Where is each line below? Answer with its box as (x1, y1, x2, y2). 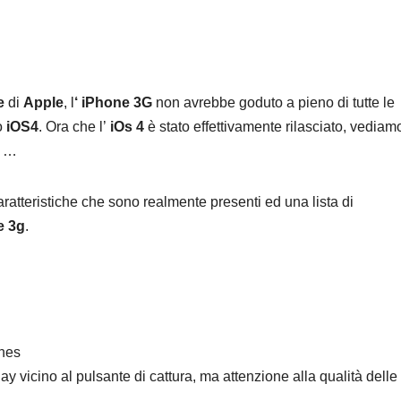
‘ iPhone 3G (74, 95, 152, 111)
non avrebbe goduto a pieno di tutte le (152, 95, 395, 111)
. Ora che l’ (38, 119, 107, 135)
